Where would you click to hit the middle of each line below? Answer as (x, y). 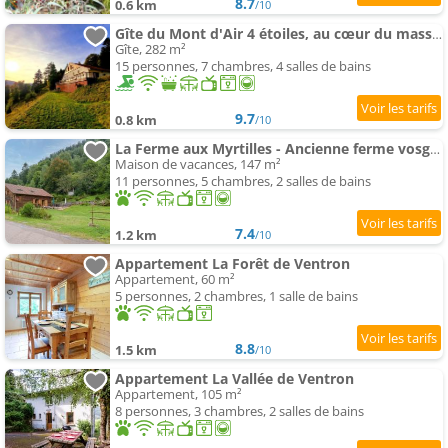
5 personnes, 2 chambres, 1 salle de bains (236, 296)
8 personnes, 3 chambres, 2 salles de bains (239, 411)
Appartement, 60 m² (175, 279)
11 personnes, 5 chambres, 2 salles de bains (243, 181)
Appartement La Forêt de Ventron (232, 264)
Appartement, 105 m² (178, 394)
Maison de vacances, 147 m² (198, 164)
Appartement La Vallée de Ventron (234, 379)
